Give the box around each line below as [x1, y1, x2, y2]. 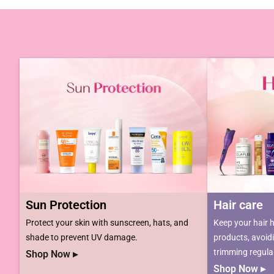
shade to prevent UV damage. [26, 232, 138, 242]
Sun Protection [26, 197, 106, 212]
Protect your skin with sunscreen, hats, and [26, 217, 188, 228]
